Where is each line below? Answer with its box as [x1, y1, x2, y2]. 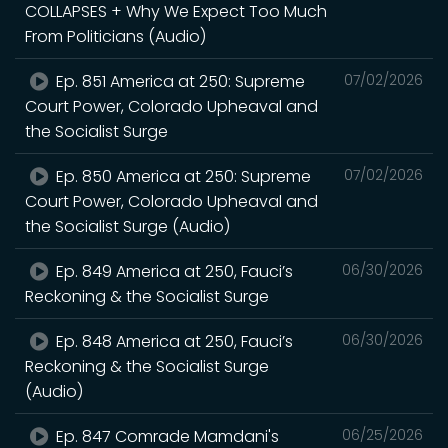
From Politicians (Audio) [25, 25, 206, 48]
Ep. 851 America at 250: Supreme [52, 70, 306, 93]
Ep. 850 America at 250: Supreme [52, 165, 312, 188]
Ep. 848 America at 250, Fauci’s [52, 330, 294, 353]
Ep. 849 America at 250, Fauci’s [52, 260, 294, 283]
